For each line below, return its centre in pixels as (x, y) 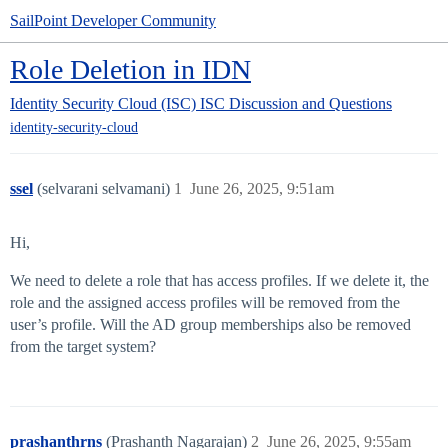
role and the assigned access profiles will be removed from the (205, 303)
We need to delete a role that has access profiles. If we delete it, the (219, 281)
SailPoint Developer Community (113, 20)
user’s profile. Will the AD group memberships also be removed (210, 325)
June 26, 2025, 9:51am (262, 189)
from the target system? (83, 347)
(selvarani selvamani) (105, 189)
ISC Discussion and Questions (296, 103)
